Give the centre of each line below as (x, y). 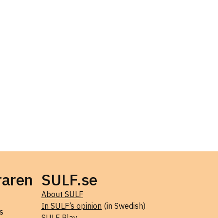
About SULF (62, 194)
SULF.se (69, 180)
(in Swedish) (124, 206)
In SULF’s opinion (72, 206)
